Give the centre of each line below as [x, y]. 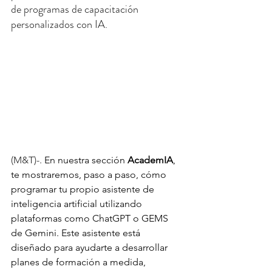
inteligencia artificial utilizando [78, 204]
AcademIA [150, 160]
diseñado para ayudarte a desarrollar [90, 247]
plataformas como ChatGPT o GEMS [91, 218]
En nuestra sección [86, 160]
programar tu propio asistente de [84, 189]
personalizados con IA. [59, 24]
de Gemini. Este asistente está [77, 233]
